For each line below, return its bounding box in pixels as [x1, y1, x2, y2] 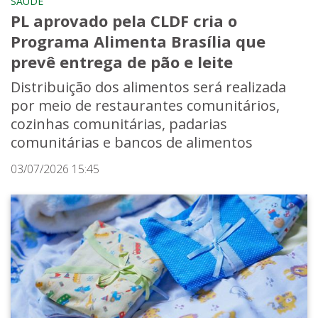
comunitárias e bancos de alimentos [11, 133, 253, 153]
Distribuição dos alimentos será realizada [11, 77, 286, 97]
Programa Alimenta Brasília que [11, 31, 265, 53]
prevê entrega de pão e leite [11, 51, 233, 73]
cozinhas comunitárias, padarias [11, 114, 227, 134]
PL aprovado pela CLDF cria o [11, 10, 237, 32]
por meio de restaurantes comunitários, [11, 96, 280, 116]
